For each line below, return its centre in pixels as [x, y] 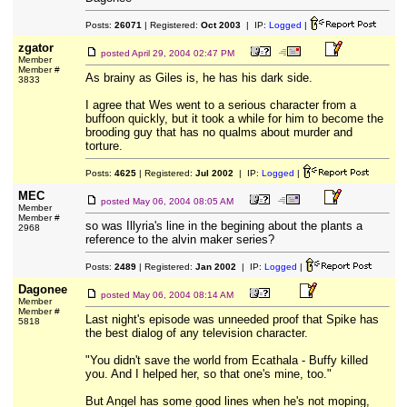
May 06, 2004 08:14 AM [183, 295]
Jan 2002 [215, 267]
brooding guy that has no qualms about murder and [218, 132]
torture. [104, 146]
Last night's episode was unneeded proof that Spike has [232, 319]
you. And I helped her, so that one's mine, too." [208, 374]
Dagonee [42, 289]
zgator [35, 48]
